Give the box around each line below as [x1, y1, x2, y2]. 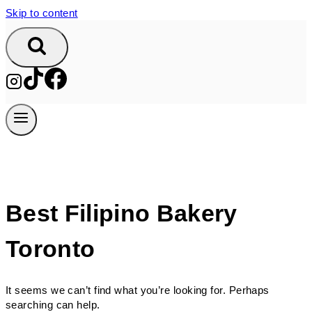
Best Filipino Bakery [6, 200, 237, 226]
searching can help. [6, 298, 100, 311]
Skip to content [6, 7, 78, 19]
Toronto [6, 235, 95, 262]
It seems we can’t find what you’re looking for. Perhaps [6, 283, 270, 296]
